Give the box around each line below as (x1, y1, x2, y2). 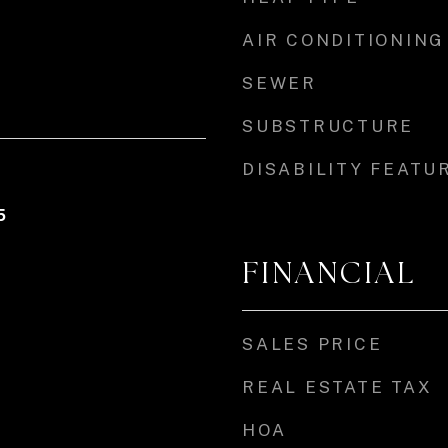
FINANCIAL (242, 254, 416, 292)
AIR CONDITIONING (242, 30, 445, 50)
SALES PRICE (242, 334, 383, 354)
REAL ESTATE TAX (242, 377, 433, 397)
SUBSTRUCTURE (242, 116, 414, 136)
